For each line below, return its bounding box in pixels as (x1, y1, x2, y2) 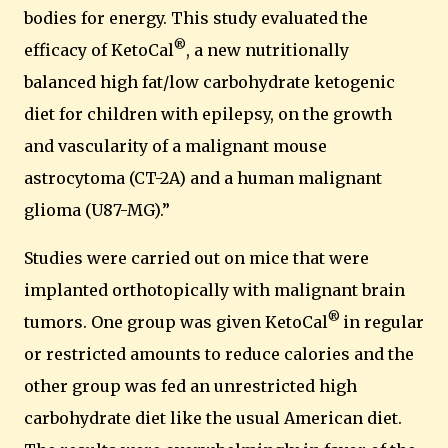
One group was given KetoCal (91, 312, 328, 332)
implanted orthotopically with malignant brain (24, 280, 405, 300)
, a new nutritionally (186, 40, 349, 60)
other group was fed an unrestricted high (24, 376, 357, 396)
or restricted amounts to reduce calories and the (24, 344, 414, 364)
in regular (343, 312, 424, 332)
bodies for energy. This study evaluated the (24, 8, 368, 28)
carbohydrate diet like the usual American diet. (24, 408, 402, 428)
